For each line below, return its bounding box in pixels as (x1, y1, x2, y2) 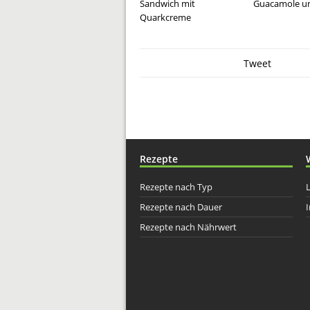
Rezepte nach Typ (140, 180, 212, 193)
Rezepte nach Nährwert (140, 220, 237, 233)
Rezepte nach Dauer (140, 200, 222, 213)
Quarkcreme (140, 10, 191, 24)
